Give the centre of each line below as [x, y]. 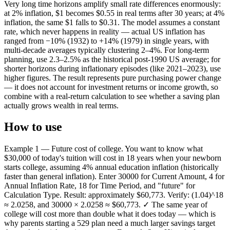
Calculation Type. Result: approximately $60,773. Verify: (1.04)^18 [114, 195]
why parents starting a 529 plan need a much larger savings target [110, 223]
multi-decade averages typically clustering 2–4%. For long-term [107, 50]
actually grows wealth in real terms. [61, 105]
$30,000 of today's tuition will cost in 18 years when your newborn [113, 158]
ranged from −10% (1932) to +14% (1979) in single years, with [107, 41]
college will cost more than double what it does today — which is [110, 214]
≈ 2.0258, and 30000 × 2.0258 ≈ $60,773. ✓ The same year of [106, 205]
